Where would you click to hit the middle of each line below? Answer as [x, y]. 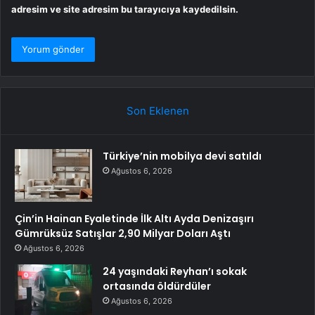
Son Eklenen [157, 111]
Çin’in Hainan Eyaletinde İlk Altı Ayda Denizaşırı [134, 219]
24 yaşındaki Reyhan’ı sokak [175, 272]
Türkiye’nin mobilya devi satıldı [182, 156]
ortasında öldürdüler [157, 287]
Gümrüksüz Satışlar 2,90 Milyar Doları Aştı [123, 234]
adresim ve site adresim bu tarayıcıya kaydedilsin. [125, 9]
